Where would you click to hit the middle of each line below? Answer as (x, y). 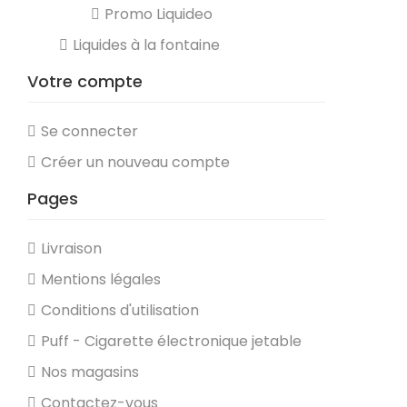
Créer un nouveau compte (135, 162)
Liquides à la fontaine (146, 45)
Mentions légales (101, 279)
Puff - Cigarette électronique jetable (171, 341)
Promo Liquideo (159, 14)
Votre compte (85, 81)
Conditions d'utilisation (120, 310)
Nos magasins (90, 372)
